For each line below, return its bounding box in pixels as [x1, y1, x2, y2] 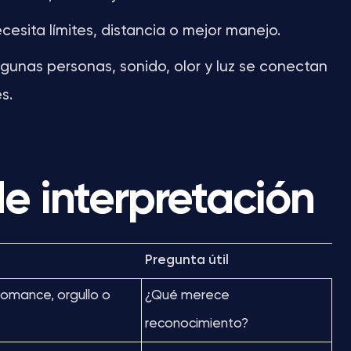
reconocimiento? [145, 317, 248, 331]
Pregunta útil [145, 254, 229, 267]
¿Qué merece [145, 289, 230, 302]
